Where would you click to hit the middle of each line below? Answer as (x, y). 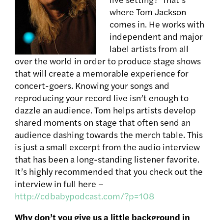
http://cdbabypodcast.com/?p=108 (84, 196)
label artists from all (149, 49)
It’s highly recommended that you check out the (109, 171)
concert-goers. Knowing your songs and (92, 85)
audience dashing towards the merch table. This (109, 135)
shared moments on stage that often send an (103, 122)
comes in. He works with (157, 24)
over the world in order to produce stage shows (108, 61)
